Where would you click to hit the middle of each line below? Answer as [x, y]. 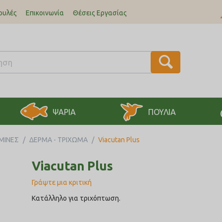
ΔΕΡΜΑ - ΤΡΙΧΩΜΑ [58, 140]
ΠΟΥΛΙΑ [162, 112]
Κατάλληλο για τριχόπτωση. [76, 198]
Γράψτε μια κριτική [62, 182]
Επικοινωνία [45, 13]
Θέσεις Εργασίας [100, 13]
